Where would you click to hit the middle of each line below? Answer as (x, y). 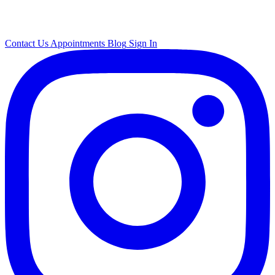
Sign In (143, 43)
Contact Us (27, 43)
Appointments (78, 43)
